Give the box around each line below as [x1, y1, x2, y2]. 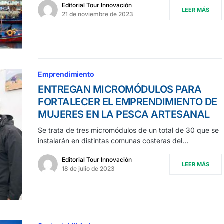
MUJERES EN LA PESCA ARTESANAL [38, 108, 210, 120]
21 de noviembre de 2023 [62, 10, 133, 18]
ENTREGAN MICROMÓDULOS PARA [38, 83, 201, 95]
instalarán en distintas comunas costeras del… [38, 136, 188, 145]
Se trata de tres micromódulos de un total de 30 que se [38, 125, 219, 134]
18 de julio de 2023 [62, 164, 115, 172]
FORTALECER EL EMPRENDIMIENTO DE [38, 95, 217, 108]
